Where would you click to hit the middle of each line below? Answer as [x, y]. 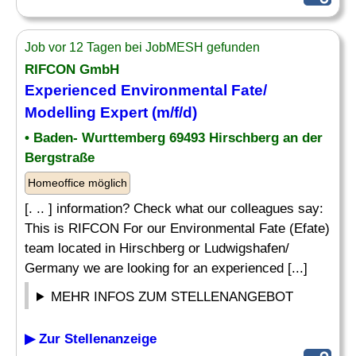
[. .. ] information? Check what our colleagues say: [174, 209]
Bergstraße [60, 158]
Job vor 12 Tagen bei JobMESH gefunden [142, 47]
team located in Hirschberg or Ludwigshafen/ [157, 248]
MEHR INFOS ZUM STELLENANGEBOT [172, 297]
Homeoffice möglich [77, 183]
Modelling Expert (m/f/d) [111, 112]
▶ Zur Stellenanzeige [91, 339]
